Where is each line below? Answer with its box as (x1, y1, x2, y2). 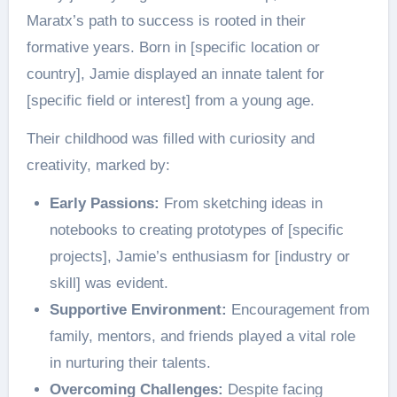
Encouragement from (226, 300, 370, 318)
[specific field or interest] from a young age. (26, 91, 315, 109)
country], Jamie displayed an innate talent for (26, 65, 324, 82)
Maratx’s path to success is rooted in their (26, 12, 306, 29)
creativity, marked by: (26, 156, 170, 174)
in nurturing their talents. (49, 354, 211, 371)
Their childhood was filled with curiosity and (26, 129, 315, 147)
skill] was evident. (49, 274, 168, 292)
